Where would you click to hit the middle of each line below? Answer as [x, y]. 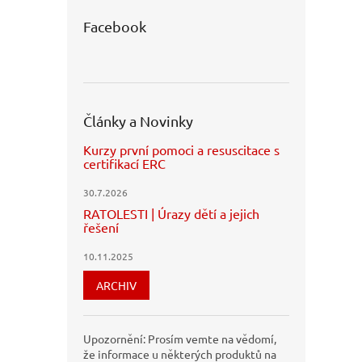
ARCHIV [116, 286]
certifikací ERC [124, 164]
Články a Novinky [138, 121]
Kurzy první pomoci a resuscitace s [181, 150]
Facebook [115, 27]
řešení [101, 227]
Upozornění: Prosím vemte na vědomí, [180, 339]
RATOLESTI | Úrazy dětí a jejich [171, 214]
